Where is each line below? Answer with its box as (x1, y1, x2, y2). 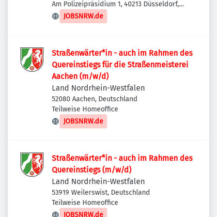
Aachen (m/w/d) (52, 72, 108, 81)
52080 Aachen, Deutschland (52, 95, 138, 103)
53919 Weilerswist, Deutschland (52, 188, 150, 197)
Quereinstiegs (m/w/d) (52, 165, 131, 174)
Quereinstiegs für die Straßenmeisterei (52, 60, 102, 69)
